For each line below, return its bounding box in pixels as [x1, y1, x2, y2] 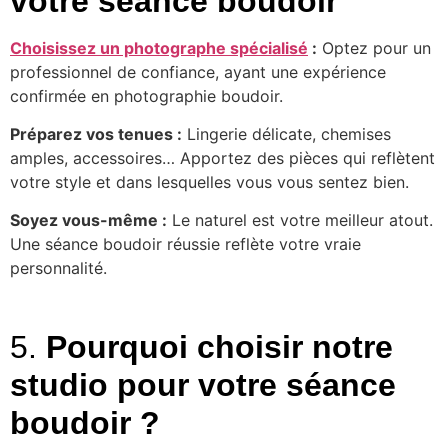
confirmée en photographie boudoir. [10, 85, 283, 106]
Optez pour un [317, 37, 431, 58]
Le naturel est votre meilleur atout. [167, 210, 433, 231]
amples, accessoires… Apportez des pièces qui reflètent [10, 148, 435, 169]
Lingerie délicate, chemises [182, 124, 391, 145]
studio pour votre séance [10, 366, 396, 403]
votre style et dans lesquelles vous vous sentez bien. [10, 172, 409, 193]
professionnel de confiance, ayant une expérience [10, 61, 386, 82]
